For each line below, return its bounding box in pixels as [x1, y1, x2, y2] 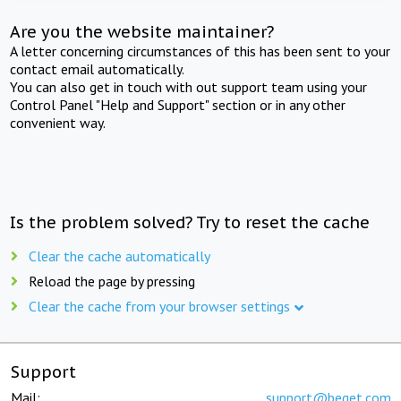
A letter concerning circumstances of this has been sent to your [10, 41, 391, 60]
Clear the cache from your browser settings [29, 296, 290, 315]
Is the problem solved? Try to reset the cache [10, 211, 371, 233]
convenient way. [10, 113, 107, 132]
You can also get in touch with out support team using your [10, 77, 368, 96]
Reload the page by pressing [29, 271, 195, 290]
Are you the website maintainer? [10, 21, 275, 42]
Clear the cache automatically [29, 246, 210, 265]
